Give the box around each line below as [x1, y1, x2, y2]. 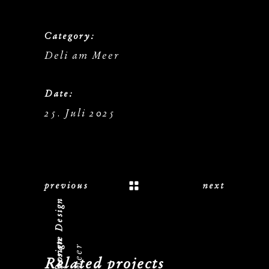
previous [44, 180, 88, 191]
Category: [44, 31, 95, 41]
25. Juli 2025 [44, 107, 116, 119]
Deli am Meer [44, 49, 119, 62]
